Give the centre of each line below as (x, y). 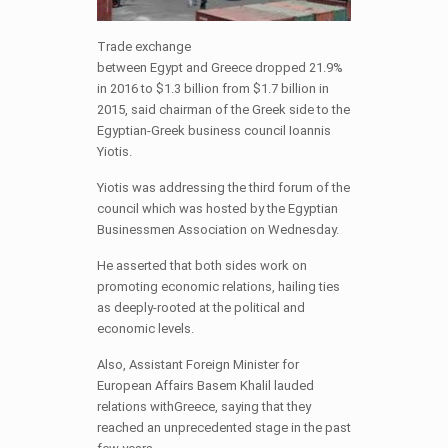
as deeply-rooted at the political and (200, 307)
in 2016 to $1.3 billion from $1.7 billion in (212, 88)
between (121, 67)
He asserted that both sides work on (201, 265)
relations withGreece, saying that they (203, 406)
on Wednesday (292, 229)
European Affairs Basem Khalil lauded (205, 385)
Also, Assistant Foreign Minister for (197, 364)
